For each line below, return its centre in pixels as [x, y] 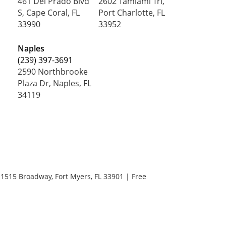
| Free [135, 176]
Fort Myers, [73, 176]
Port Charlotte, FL [132, 12]
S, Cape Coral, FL [48, 12]
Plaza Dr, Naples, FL [54, 83]
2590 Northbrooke [52, 72]
